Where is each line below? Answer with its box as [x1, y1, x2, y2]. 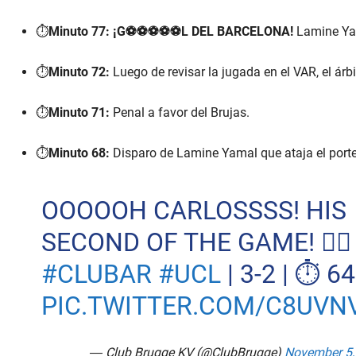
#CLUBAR [41, 259, 152, 290]
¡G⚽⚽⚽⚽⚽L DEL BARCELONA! [113, 24, 293, 40]
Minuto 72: [48, 64, 110, 80]
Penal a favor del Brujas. [110, 105, 250, 121]
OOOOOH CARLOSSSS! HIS [41, 195, 346, 226]
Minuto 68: [48, 145, 110, 161]
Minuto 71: [48, 105, 110, 121]
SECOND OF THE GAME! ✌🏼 [41, 227, 351, 258]
